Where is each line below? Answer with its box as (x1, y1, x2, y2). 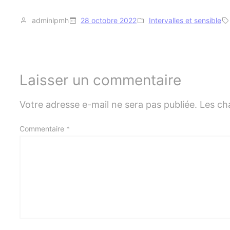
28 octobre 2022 (81, 15, 137, 25)
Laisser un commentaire (20, 71, 181, 89)
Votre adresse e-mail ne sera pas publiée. (20, 99, 197, 110)
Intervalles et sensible (148, 15, 221, 25)
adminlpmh (31, 15, 69, 25)
